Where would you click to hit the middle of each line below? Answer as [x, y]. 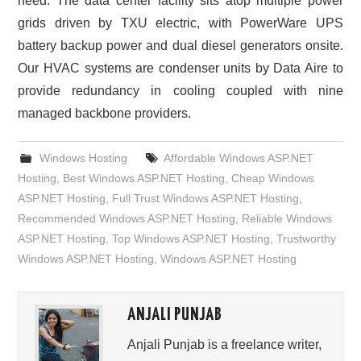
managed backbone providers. [105, 114]
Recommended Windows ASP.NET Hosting [127, 219]
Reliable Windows [287, 219]
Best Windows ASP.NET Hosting [144, 178]
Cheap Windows [273, 178]
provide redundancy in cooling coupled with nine [180, 91]
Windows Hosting [83, 158]
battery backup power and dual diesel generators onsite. [180, 46]
